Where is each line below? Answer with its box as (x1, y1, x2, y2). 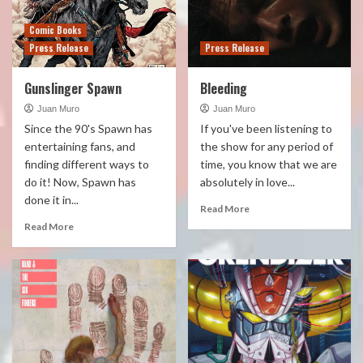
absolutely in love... (199, 175, 295, 189)
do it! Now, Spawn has (24, 175, 136, 189)
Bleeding (199, 79, 247, 98)
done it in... (24, 193, 79, 207)
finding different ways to (24, 157, 149, 171)
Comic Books (29, 23, 82, 36)
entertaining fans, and (24, 139, 135, 153)
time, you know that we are (199, 157, 337, 171)
